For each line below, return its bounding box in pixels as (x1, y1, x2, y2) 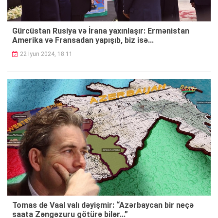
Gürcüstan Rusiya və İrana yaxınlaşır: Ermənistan (12, 26, 189, 36)
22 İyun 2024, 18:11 (20, 50, 73, 57)
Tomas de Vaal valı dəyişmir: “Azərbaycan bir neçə (12, 200, 194, 210)
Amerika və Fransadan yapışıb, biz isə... (12, 35, 154, 45)
